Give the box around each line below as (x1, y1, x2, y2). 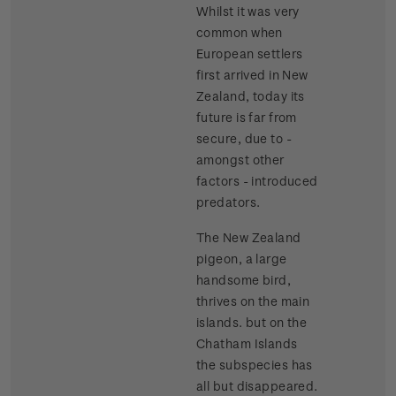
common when (196, 25, 283, 41)
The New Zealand (196, 230, 301, 246)
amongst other (196, 152, 285, 168)
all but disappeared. (196, 378, 318, 394)
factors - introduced (196, 173, 318, 189)
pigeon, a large (196, 251, 287, 267)
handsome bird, (196, 272, 292, 288)
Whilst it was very (196, 4, 300, 19)
